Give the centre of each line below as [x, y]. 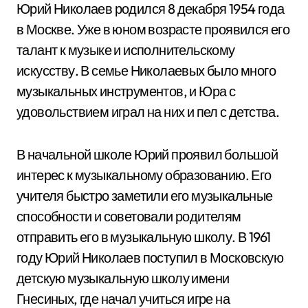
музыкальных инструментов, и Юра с [126, 91]
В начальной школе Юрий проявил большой [147, 154]
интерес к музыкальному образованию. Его [144, 175]
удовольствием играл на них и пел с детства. [148, 112]
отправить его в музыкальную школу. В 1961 [144, 237]
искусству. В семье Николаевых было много [146, 70]
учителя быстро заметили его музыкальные [145, 196]
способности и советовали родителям [129, 216]
